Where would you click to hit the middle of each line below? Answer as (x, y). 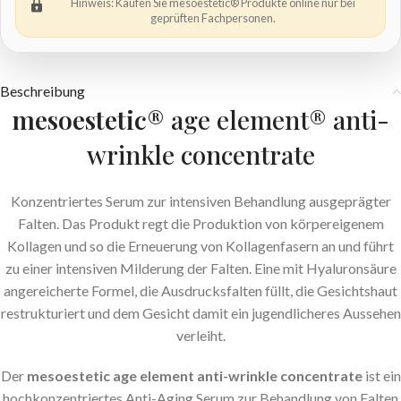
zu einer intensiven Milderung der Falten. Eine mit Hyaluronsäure (200, 269)
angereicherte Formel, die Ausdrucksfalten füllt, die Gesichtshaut (200, 291)
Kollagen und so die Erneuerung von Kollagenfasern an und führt (200, 246)
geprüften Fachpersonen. (213, 18)
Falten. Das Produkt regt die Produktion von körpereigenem (200, 224)
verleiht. (200, 336)
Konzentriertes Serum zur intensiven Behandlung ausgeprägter (200, 201)
